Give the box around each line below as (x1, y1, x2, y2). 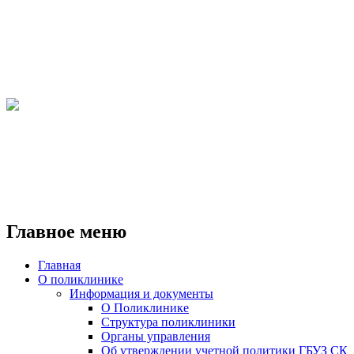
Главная (38, 258, 81, 272)
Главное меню (6, 220, 126, 242)
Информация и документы (70, 286, 213, 300)
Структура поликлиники (101, 314, 235, 329)
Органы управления (101, 329, 210, 343)
